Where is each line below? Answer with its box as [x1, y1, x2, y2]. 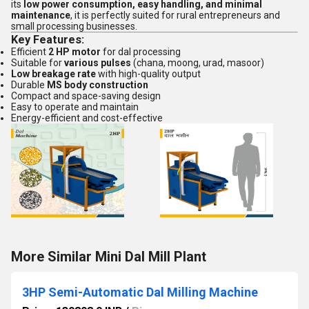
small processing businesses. [11, 21, 137, 32]
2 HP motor [48, 46, 101, 57]
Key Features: [11, 33, 84, 46]
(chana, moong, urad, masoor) [131, 57, 264, 68]
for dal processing [101, 46, 181, 57]
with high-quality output [96, 68, 201, 79]
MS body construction [47, 79, 148, 90]
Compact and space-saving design [11, 90, 161, 101]
